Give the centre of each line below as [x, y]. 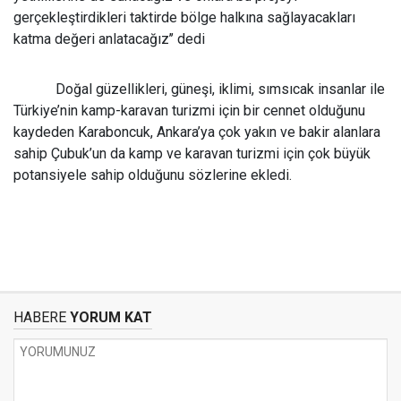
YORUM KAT [109, 317]
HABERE [40, 317]
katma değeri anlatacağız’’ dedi [109, 39]
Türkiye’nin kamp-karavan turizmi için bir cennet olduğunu [189, 111]
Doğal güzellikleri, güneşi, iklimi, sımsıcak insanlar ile [221, 89]
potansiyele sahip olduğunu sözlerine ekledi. [153, 175]
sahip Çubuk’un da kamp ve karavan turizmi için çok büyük [192, 154]
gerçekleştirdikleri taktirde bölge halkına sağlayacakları [184, 17]
